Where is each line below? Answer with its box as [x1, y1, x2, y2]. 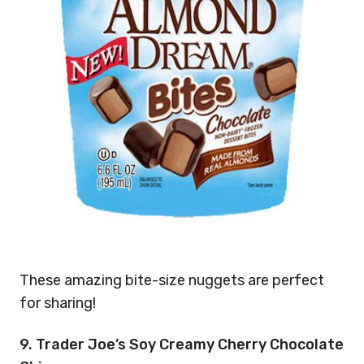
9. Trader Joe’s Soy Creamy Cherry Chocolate [19, 335, 344, 353]
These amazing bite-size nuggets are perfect [19, 271, 324, 289]
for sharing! [19, 294, 96, 312]
